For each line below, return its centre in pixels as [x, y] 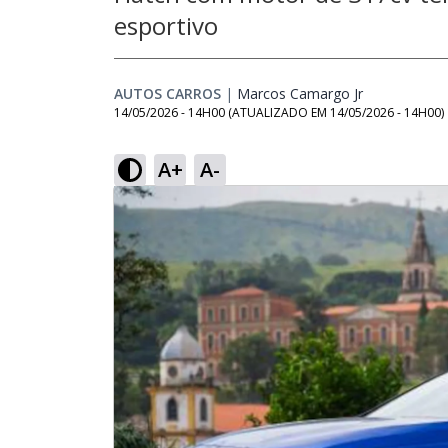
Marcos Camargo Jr [300, 93]
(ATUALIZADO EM [279, 112]
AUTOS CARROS [167, 93]
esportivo [166, 25]
